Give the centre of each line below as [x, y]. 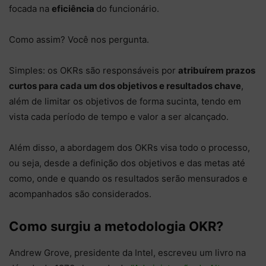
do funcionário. [129, 8]
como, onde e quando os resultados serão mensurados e [128, 178]
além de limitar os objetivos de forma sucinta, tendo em [125, 101]
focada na [30, 8]
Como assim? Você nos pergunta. [80, 39]
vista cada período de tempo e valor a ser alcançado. [119, 116]
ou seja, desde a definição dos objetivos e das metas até [127, 163]
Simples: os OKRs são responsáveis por [94, 70]
